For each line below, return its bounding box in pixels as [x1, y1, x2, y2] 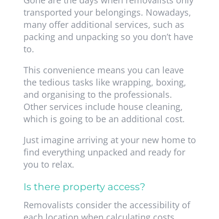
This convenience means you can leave [23, 64, 184, 76]
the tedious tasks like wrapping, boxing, [23, 76, 186, 88]
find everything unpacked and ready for [23, 146, 185, 158]
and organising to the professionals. [23, 88, 172, 101]
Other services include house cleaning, [23, 101, 183, 113]
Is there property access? [23, 181, 145, 193]
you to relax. [23, 158, 74, 171]
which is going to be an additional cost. [23, 113, 190, 125]
